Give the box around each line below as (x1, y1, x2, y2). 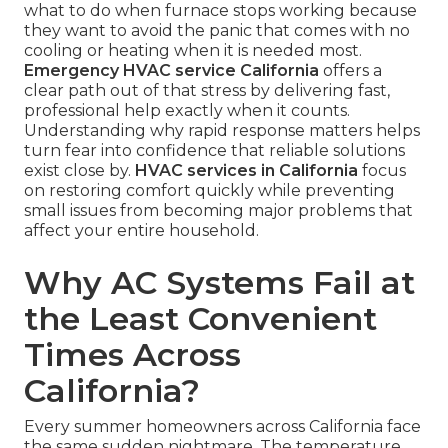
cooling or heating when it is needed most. (24, 41, 362, 61)
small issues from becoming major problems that (24, 201, 413, 221)
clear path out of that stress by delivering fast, (24, 81, 390, 101)
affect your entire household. (24, 221, 259, 241)
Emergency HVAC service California (24, 61, 319, 81)
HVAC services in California (135, 161, 358, 181)
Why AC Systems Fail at (24, 263, 415, 303)
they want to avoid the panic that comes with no (24, 21, 410, 41)
